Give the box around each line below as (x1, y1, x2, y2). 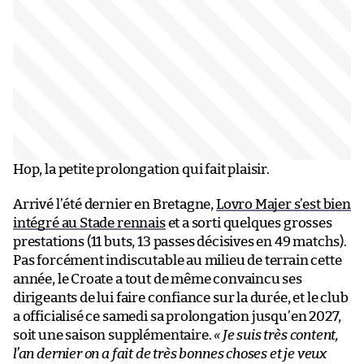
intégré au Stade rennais (13, 215, 166, 230)
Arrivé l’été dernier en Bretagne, (13, 197, 216, 211)
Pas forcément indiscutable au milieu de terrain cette (13, 253, 342, 267)
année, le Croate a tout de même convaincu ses (13, 271, 302, 286)
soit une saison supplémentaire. (13, 327, 214, 342)
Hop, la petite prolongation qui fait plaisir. (13, 162, 270, 176)
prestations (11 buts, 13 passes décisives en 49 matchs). (13, 234, 347, 249)
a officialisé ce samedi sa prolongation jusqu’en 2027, (13, 309, 342, 323)
